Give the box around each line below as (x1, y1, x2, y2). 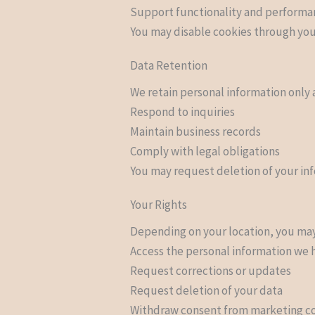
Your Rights (130, 196, 188, 212)
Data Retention (130, 57, 208, 73)
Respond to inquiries (130, 103, 236, 120)
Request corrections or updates (130, 262, 292, 278)
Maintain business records (130, 123, 262, 139)
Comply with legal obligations (130, 143, 281, 159)
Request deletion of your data (130, 282, 283, 298)
